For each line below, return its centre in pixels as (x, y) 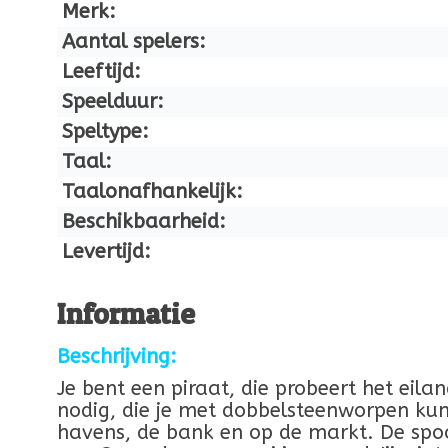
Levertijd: (106, 252)
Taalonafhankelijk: (152, 192)
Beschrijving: (117, 356)
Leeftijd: (101, 72)
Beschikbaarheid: (144, 222)
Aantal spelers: (134, 42)
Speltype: (105, 132)
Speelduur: (113, 102)
